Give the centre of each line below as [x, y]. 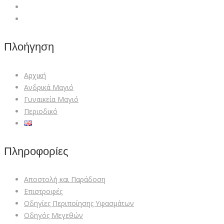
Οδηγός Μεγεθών [53, 215]
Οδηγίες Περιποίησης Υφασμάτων [79, 203]
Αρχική [35, 75]
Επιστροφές [43, 191]
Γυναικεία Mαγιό [51, 99]
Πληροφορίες [36, 151]
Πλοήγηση [29, 47]
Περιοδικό [41, 111]
